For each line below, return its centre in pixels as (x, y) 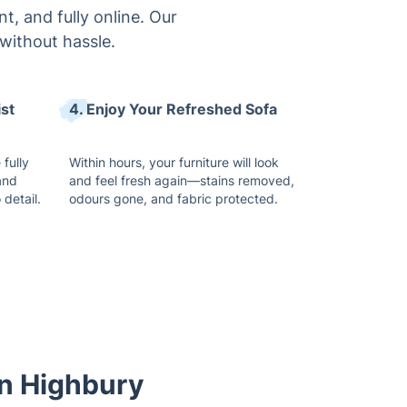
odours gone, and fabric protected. (174, 199)
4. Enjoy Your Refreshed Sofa (173, 109)
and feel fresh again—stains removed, (182, 180)
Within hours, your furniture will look (174, 162)
